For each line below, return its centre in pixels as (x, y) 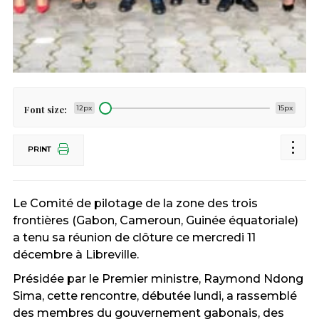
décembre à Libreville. (75, 255)
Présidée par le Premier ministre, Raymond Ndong (158, 279)
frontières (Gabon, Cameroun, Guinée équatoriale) (155, 220)
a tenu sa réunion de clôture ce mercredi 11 (134, 237)
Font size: (45, 109)
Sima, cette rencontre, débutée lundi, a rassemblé (155, 296)
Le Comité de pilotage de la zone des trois (135, 203)
